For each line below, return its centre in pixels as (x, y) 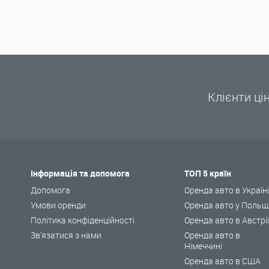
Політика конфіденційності (83, 220)
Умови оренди (59, 205)
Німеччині (204, 246)
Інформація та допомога (80, 174)
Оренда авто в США (223, 261)
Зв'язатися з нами (66, 235)
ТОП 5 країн (208, 174)
